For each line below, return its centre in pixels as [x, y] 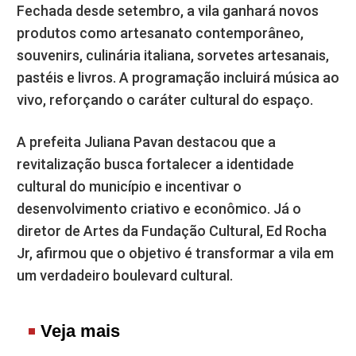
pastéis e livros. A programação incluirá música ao [178, 77]
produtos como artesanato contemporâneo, [160, 33]
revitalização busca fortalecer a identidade [155, 164]
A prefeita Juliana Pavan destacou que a [146, 141]
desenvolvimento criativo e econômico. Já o [159, 208]
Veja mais [80, 331]
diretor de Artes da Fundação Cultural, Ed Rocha [172, 230]
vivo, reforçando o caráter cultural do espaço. [165, 99]
